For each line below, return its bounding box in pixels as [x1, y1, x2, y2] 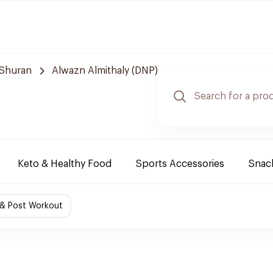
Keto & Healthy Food [18, 159, 112, 169]
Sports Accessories [136, 159, 224, 169]
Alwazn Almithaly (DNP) [52, 66, 158, 76]
